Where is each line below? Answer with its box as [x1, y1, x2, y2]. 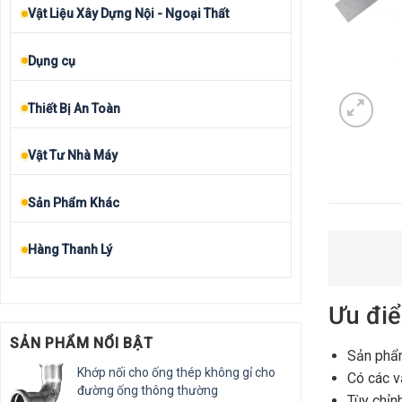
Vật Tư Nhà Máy [28, 148, 118, 163]
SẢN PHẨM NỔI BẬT [10, 334, 153, 352]
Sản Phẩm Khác [28, 195, 119, 210]
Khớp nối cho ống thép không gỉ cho [77, 364, 275, 380]
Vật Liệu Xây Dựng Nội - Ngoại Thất [28, 6, 229, 22]
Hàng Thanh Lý [28, 242, 112, 258]
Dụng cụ [28, 53, 75, 68]
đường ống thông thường [77, 382, 218, 398]
